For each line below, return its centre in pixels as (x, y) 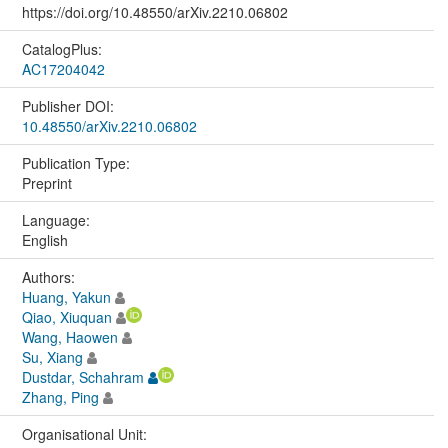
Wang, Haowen (69, 336)
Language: (57, 219)
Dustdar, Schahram (82, 376)
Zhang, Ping (60, 396)
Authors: (50, 276)
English (44, 239)
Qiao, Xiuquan (66, 316)
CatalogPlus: (63, 48)
